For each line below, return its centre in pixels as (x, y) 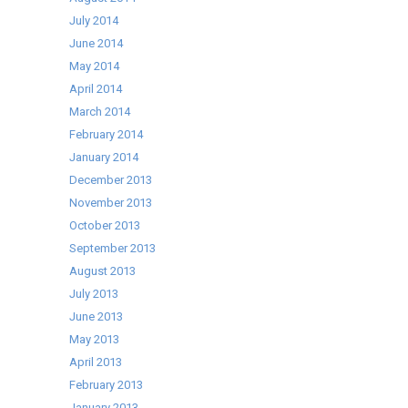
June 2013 (97, 316)
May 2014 (95, 66)
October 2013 (105, 225)
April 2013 (96, 362)
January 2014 (104, 157)
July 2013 (94, 294)
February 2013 (107, 385)
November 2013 (111, 203)
